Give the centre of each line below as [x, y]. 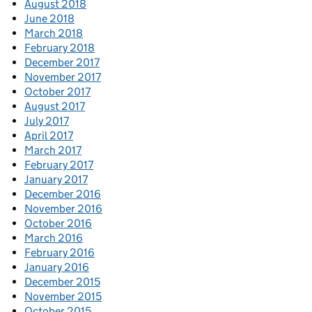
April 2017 [49, 136]
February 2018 [60, 48]
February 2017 [59, 165]
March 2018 [54, 33]
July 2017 [47, 121]
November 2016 [63, 209]
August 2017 [55, 107]
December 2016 [63, 194]
